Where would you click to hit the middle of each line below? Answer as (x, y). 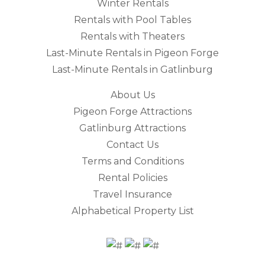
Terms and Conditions (132, 161)
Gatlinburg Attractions (132, 128)
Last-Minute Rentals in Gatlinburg (132, 69)
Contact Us (132, 144)
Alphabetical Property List (132, 211)
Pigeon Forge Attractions (132, 111)
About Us (132, 95)
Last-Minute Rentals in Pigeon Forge (132, 53)
